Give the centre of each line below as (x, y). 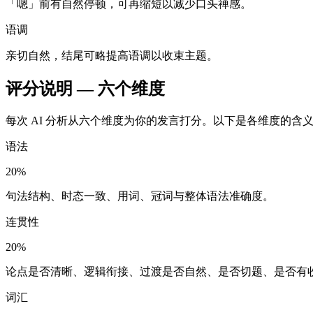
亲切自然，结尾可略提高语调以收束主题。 (112, 56)
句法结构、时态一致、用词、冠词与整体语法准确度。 (140, 196)
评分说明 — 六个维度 (85, 89)
